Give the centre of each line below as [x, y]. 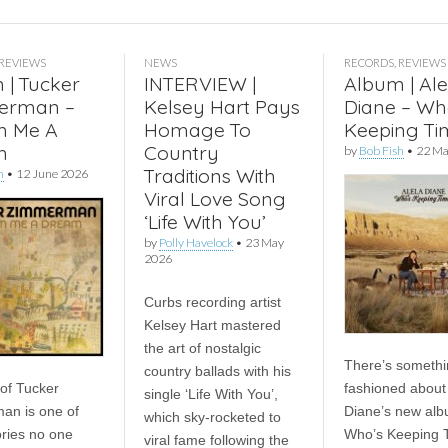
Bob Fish [381, 150]
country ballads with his [217, 371]
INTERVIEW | [199, 83]
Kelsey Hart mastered [212, 325]
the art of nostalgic [202, 348]
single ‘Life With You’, [210, 394]
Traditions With [209, 175]
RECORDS [368, 62]
